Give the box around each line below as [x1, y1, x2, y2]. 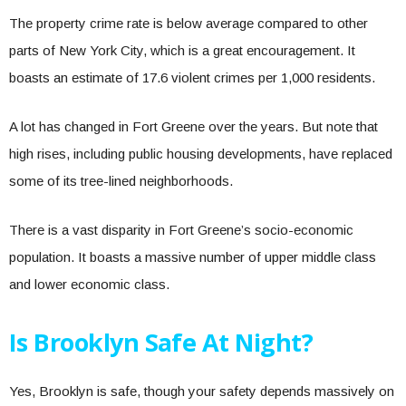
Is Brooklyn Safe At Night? [9, 325, 319, 359]
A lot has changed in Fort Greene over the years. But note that [9, 119, 378, 134]
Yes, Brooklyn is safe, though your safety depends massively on [9, 383, 394, 399]
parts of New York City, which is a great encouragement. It [9, 43, 355, 58]
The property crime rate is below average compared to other [9, 15, 368, 31]
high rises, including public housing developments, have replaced [9, 146, 392, 161]
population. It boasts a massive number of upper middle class [9, 249, 376, 265]
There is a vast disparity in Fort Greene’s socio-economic [9, 222, 353, 237]
